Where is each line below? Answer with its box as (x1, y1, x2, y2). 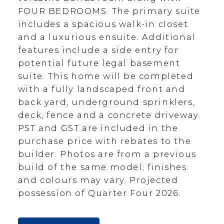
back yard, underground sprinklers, (17, 96, 195, 107)
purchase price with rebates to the (17, 135, 191, 146)
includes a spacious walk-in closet (17, 18, 188, 29)
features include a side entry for (17, 44, 179, 55)
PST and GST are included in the (17, 122, 178, 133)
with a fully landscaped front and (17, 83, 185, 94)
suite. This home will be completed (17, 70, 194, 81)
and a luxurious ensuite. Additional (17, 31, 195, 42)
